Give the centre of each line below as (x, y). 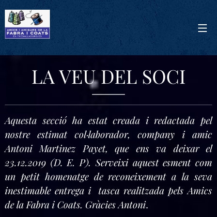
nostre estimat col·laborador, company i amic (108, 134)
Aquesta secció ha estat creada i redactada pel (108, 120)
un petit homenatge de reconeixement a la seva (108, 176)
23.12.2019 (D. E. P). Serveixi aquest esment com (108, 162)
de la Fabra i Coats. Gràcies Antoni (75, 204)
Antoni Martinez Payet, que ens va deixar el (108, 148)
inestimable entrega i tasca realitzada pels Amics (108, 190)
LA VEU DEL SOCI (108, 76)
